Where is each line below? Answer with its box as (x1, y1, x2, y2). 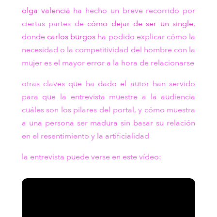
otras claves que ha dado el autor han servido (21, 78, 196, 89)
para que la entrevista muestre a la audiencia (21, 92, 196, 102)
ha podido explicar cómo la (95, 31, 196, 42)
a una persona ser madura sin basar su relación (21, 118, 196, 128)
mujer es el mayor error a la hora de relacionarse (21, 58, 194, 68)
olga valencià (21, 5, 70, 16)
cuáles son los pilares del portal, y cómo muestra (21, 105, 196, 115)
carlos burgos (47, 31, 96, 42)
